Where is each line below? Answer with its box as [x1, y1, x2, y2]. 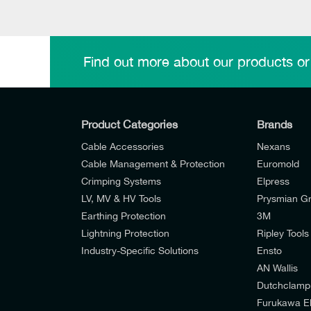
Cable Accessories [81, 140, 164, 152]
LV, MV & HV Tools [81, 192, 161, 204]
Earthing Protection [81, 210, 166, 221]
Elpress [257, 175, 290, 187]
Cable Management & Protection [81, 158, 225, 169]
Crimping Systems [81, 175, 161, 187]
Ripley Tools [257, 227, 310, 239]
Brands [257, 118, 293, 131]
